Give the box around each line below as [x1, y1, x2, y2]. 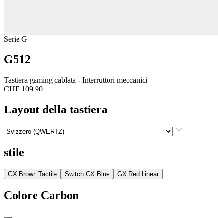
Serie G [4, 35, 27, 43]
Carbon [41, 188, 79, 201]
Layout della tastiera [4, 103, 108, 116]
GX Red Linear [117, 170, 159, 178]
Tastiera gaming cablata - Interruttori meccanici [4, 76, 147, 85]
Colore [4, 188, 38, 201]
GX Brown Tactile [8, 170, 57, 178]
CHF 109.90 [4, 85, 43, 93]
